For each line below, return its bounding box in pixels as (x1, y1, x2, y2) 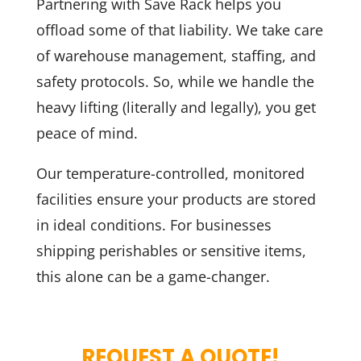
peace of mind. (35, 122, 138, 143)
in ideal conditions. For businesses (35, 215, 272, 235)
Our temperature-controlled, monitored (35, 164, 305, 184)
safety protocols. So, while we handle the (35, 71, 314, 91)
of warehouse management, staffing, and (35, 45, 316, 65)
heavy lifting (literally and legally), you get (35, 97, 316, 117)
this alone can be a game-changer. (35, 267, 270, 287)
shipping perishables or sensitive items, (35, 241, 306, 261)
